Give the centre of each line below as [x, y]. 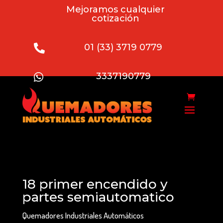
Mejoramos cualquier [115, 9]
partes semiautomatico [98, 197]
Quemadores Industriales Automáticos [83, 215]
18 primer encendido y [95, 184]
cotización [115, 18]
